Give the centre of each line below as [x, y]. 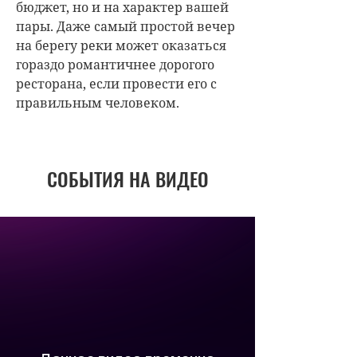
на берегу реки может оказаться [121, 46]
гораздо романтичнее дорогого [115, 65]
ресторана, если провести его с [116, 84]
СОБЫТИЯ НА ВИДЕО [127, 179]
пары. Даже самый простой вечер [126, 27]
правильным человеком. [98, 103]
